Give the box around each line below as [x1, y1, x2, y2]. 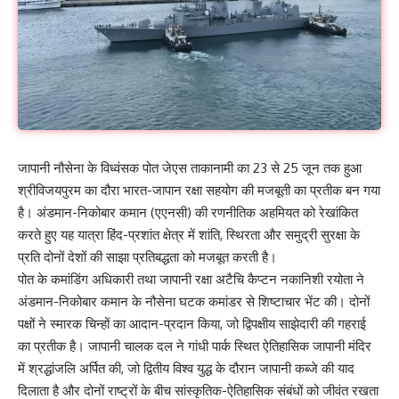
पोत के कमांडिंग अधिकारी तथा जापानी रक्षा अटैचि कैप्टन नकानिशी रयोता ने [18, 271, 364, 289]
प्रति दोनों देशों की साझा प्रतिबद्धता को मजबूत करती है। [18, 248, 277, 266]
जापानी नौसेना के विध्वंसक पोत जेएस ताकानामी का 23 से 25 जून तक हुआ [18, 159, 362, 177]
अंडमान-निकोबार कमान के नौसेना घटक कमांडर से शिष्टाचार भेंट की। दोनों [18, 293, 370, 311]
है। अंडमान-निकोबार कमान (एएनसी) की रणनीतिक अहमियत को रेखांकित [18, 204, 358, 222]
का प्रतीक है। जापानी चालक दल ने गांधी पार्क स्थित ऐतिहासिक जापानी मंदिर [18, 338, 371, 355]
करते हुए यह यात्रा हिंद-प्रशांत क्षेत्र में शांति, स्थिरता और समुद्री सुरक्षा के [18, 226, 360, 244]
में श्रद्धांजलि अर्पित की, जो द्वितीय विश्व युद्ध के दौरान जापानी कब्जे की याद [18, 360, 354, 378]
